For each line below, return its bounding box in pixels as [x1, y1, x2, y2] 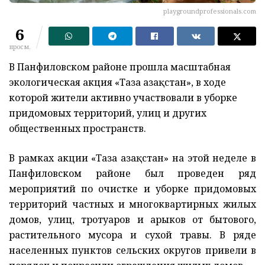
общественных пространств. [9, 122, 146, 135]
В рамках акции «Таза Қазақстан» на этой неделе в [9, 151, 256, 165]
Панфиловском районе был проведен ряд [9, 167, 256, 180]
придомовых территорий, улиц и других [9, 106, 206, 120]
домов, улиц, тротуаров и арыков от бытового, [9, 213, 256, 227]
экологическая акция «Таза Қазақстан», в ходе [9, 76, 226, 89]
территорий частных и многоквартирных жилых [9, 198, 256, 211]
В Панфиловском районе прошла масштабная [9, 60, 231, 74]
